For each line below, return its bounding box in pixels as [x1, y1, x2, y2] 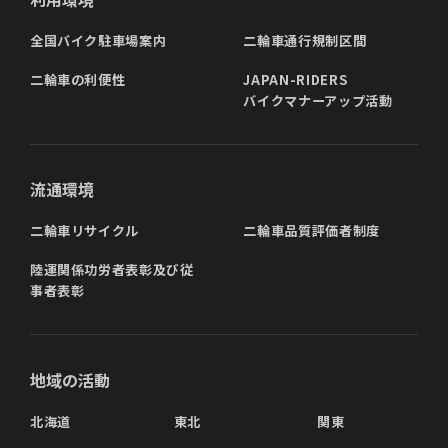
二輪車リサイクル [29, 221, 140, 241]
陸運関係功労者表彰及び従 [29, 260, 194, 280]
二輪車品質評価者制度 [243, 221, 380, 241]
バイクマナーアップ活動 [243, 90, 393, 110]
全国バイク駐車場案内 [29, 30, 167, 50]
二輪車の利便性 [29, 69, 126, 89]
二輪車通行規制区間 [243, 30, 367, 50]
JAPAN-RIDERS [243, 69, 349, 89]
